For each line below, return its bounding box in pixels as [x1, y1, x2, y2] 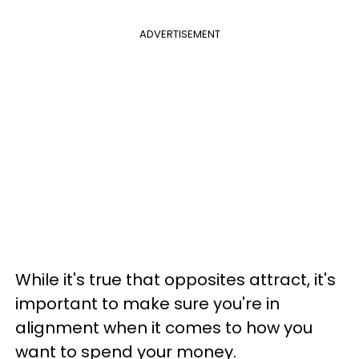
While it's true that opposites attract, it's [15, 268, 336, 291]
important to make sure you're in [15, 292, 280, 315]
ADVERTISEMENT [139, 26, 220, 42]
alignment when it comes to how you [15, 317, 313, 339]
